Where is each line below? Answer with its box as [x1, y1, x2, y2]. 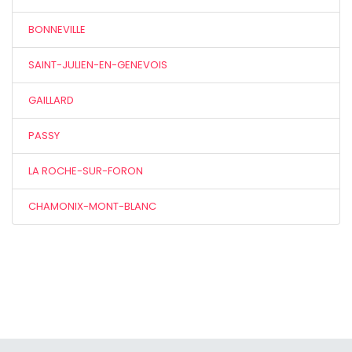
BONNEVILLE [28, 22, 86, 37]
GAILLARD [28, 93, 74, 108]
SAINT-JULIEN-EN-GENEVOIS [28, 57, 167, 72]
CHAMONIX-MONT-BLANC [28, 199, 156, 214]
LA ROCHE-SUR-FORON [28, 163, 143, 178]
